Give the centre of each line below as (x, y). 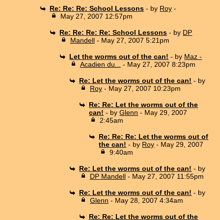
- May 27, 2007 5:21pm (132, 40)
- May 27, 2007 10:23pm (141, 88)
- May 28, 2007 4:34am (146, 200)
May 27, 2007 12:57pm (96, 16)
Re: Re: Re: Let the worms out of (154, 136)
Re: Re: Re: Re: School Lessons (113, 32)
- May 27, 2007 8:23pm (158, 64)
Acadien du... (100, 64)
